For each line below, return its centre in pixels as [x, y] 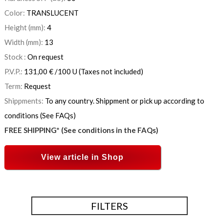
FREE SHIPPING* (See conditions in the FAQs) [81, 130]
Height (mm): [25, 28]
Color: [15, 13]
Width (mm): [24, 42]
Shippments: [24, 101]
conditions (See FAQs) [40, 116]
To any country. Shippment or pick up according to [124, 101]
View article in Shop [83, 157]
